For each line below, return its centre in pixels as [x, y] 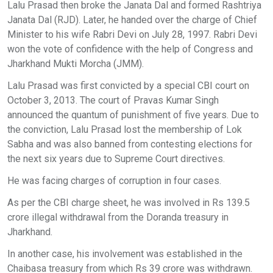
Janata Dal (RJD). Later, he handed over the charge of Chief [132, 20]
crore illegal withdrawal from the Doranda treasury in [118, 217]
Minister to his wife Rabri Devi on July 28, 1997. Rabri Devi [132, 34]
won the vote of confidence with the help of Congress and [130, 49]
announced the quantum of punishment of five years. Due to [133, 115]
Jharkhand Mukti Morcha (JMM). [76, 64]
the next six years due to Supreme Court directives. [116, 159]
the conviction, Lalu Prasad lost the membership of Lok [125, 129]
